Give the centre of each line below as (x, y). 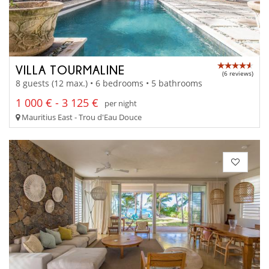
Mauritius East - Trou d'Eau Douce (81, 117)
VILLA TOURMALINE (70, 69)
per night (121, 103)
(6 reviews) (238, 73)
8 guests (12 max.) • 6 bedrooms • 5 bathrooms (109, 83)
